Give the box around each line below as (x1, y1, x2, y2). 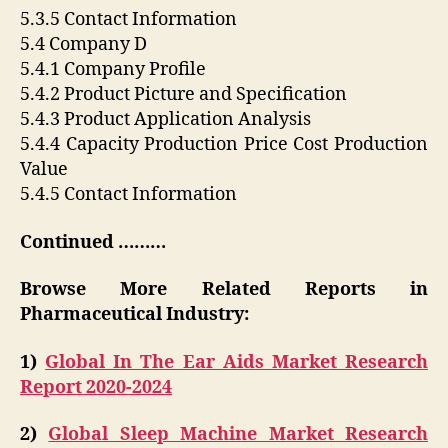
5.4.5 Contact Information (20, 183, 237, 207)
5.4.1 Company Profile (20, 58, 206, 82)
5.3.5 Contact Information (20, 8, 237, 32)
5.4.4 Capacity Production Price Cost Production (20, 133, 428, 157)
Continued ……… (20, 230, 166, 254)
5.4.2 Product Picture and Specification (20, 83, 347, 107)
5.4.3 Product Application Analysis (20, 108, 311, 132)
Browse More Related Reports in (20, 278, 428, 302)
